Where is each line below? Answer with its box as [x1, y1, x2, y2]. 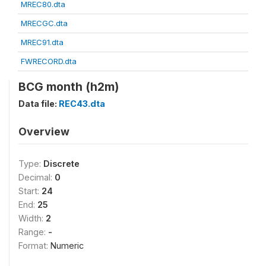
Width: [18, 213, 46, 224]
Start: [18, 186, 42, 197]
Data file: [18, 99, 59, 109]
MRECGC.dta [21, 18, 68, 28]
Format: [18, 240, 50, 251]
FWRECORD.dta [21, 56, 77, 66]
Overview [18, 125, 69, 138]
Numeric [50, 240, 84, 251]
